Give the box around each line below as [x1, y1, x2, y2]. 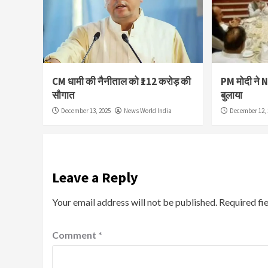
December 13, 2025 [61, 106, 111, 115]
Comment [52, 229, 98, 241]
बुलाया [221, 89, 243, 102]
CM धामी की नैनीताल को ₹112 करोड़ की [52, 75, 191, 89]
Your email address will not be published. [52, 196, 217, 208]
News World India [124, 106, 172, 115]
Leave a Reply [52, 168, 138, 187]
